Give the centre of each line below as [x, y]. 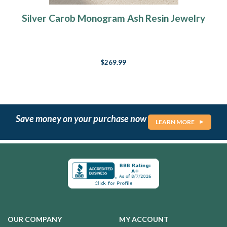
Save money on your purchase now [82, 118]
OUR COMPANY [35, 219]
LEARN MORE [175, 122]
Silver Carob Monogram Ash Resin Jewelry [113, 18]
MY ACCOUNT [144, 219]
